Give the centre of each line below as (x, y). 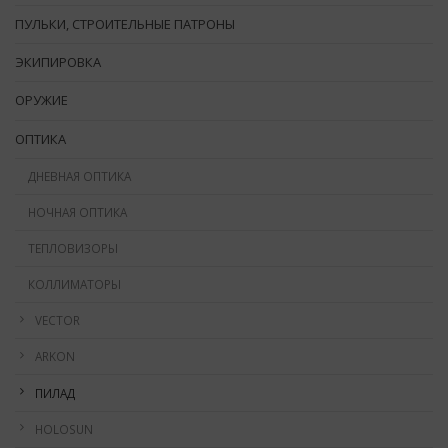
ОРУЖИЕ (41, 100)
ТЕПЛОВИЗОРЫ (72, 248)
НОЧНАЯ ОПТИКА (77, 212)
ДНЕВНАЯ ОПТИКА (79, 175)
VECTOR (57, 320)
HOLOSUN (64, 428)
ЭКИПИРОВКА (58, 62)
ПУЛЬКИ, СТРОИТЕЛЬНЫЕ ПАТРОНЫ (125, 23)
